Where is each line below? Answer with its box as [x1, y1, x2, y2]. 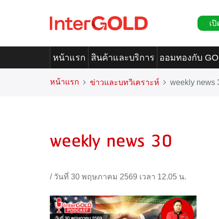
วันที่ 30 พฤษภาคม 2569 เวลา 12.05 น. [54, 173, 186, 181]
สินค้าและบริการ [90, 53, 154, 63]
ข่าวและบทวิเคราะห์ [90, 78, 159, 87]
